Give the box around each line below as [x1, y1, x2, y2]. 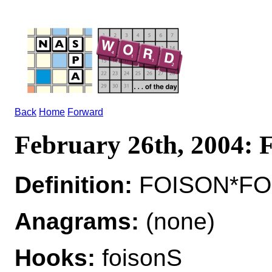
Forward [67, 107, 103, 117]
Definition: [15, 171, 132, 198]
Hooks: [15, 244, 95, 271]
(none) [139, 208, 215, 234]
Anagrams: [15, 208, 139, 234]
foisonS [95, 244, 182, 271]
